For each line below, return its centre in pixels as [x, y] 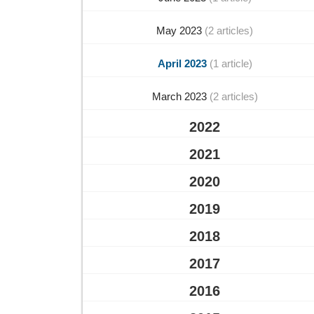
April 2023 [183, 63]
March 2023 [180, 96]
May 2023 [180, 30]
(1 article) [231, 63]
